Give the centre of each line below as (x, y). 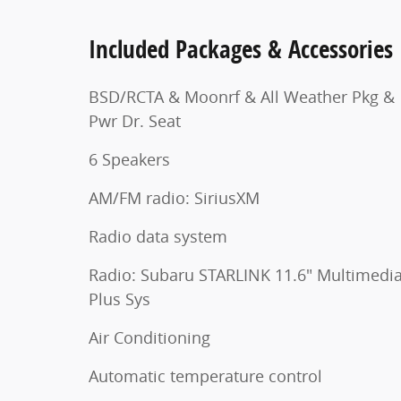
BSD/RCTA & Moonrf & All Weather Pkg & (242, 96)
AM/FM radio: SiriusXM (174, 197)
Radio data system (158, 236)
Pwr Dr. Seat (135, 120)
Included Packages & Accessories (241, 48)
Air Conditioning (149, 337)
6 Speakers (129, 159)
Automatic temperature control (205, 375)
